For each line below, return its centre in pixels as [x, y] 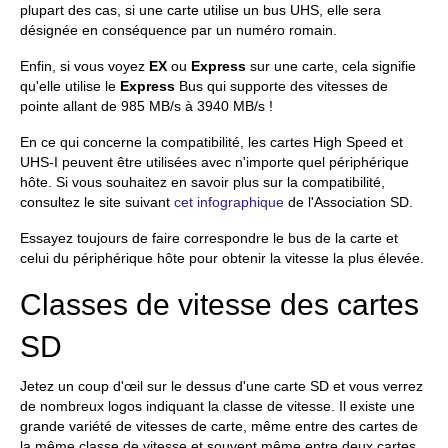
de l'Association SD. [348, 202]
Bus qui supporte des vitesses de [281, 86]
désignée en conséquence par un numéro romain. [178, 30]
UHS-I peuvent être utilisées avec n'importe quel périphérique [214, 162]
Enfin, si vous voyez [84, 66]
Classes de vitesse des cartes [219, 304]
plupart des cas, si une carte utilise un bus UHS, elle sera [200, 10]
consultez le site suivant [97, 202]
